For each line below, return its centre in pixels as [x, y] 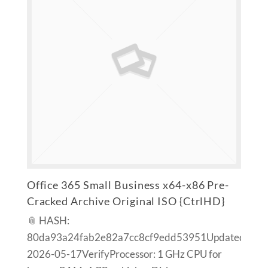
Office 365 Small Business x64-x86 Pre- [128, 185]
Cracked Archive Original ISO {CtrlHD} [126, 201]
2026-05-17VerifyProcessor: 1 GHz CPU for [124, 254]
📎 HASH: [48, 220]
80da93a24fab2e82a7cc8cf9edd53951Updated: [137, 237]
